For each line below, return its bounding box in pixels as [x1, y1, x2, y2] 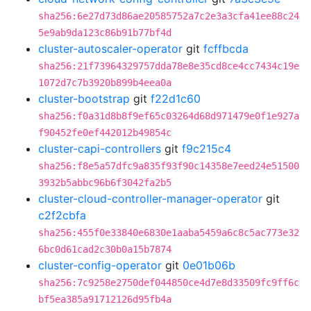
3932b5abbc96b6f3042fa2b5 [38, 177, 171, 188]
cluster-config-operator [38, 258, 162, 272]
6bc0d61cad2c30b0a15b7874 [38, 244, 171, 255]
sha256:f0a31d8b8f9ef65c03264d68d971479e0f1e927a [38, 110, 299, 121]
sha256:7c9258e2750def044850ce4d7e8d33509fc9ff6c [38, 277, 299, 288]
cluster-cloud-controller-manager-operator [38, 192, 262, 205]
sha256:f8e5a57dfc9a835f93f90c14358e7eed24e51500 [38, 160, 299, 171]
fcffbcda [203, 42, 249, 56]
